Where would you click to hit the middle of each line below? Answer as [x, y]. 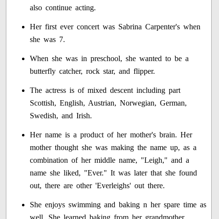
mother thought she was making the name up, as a [113, 148]
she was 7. [48, 40]
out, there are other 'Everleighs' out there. [98, 186]
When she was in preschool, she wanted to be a [109, 59]
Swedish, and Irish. [61, 116]
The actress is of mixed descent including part [105, 90]
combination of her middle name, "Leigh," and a [110, 160]
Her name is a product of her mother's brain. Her [111, 135]
